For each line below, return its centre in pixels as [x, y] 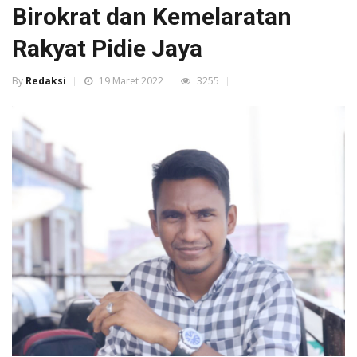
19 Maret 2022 [130, 81]
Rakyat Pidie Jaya [107, 49]
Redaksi [46, 81]
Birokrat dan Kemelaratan [152, 17]
